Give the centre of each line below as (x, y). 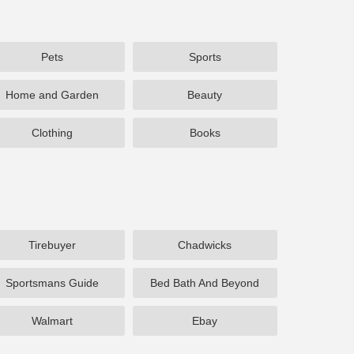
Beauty (205, 95)
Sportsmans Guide (52, 283)
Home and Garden (52, 95)
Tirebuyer (52, 245)
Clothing (52, 133)
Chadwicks (205, 245)
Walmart (52, 321)
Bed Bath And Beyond (205, 283)
